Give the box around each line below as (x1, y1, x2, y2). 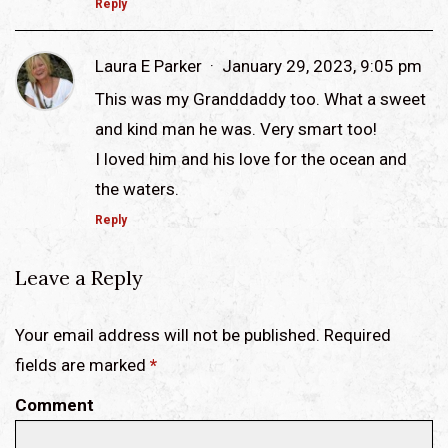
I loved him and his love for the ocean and (95, 148, 407, 169)
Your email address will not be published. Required (15, 324, 391, 345)
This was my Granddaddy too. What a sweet (95, 88, 426, 109)
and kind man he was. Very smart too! (95, 118, 377, 139)
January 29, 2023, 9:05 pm (222, 55, 422, 76)
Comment (15, 394, 94, 415)
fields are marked (15, 354, 150, 375)
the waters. (95, 178, 179, 199)
